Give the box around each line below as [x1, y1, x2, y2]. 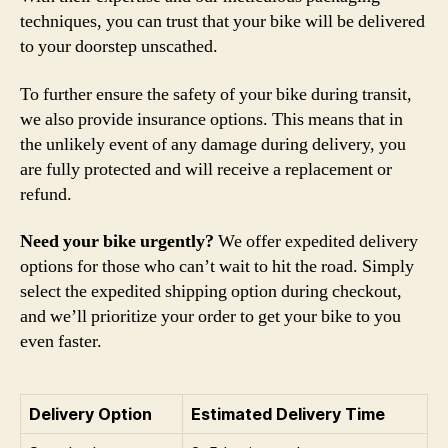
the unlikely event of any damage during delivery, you [20, 132, 406, 156]
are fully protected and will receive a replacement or [20, 157, 392, 181]
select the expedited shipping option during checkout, [20, 280, 402, 303]
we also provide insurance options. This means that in [20, 107, 403, 131]
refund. [20, 182, 72, 206]
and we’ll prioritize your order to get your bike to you [20, 305, 401, 328]
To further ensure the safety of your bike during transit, [20, 82, 412, 106]
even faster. [20, 330, 102, 353]
